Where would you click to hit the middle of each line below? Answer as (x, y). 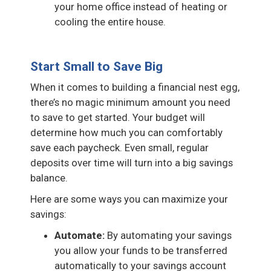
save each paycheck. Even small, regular (119, 147)
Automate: (80, 235)
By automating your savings (168, 235)
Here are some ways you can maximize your (129, 199)
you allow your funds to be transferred (141, 250)
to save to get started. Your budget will (118, 117)
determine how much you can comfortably (126, 132)
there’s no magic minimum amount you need (130, 102)
